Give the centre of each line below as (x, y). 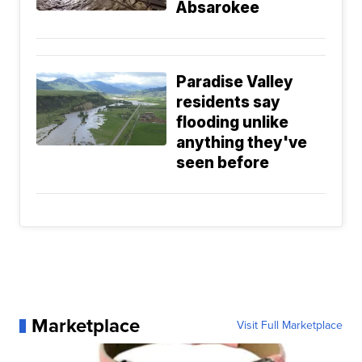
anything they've (242, 143)
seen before (223, 163)
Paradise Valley (235, 82)
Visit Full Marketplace (289, 326)
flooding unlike (233, 123)
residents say (229, 103)
